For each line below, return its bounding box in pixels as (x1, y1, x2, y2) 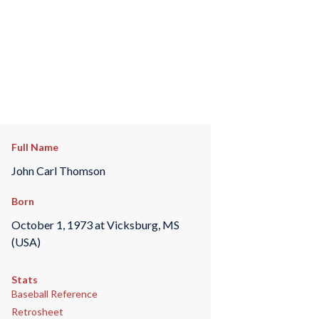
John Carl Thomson (11, 163, 105, 177)
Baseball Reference (11, 288, 98, 300)
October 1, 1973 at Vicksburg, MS (11, 217, 179, 231)
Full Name (11, 141, 58, 153)
